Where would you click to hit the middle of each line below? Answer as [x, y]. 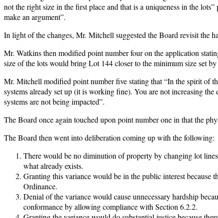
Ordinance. [40, 186]
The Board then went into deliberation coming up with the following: [109, 138]
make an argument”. [35, 17]
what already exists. [53, 166]
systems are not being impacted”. [54, 102]
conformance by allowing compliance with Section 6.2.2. [110, 207]
